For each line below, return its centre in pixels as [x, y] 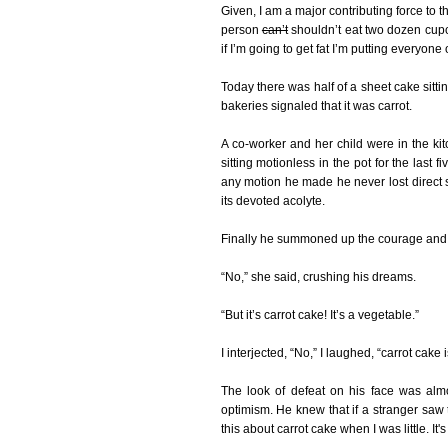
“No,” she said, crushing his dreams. [318, 277]
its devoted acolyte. [272, 201]
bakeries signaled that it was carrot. [316, 106]
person [241, 30]
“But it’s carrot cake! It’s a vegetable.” [319, 315]
